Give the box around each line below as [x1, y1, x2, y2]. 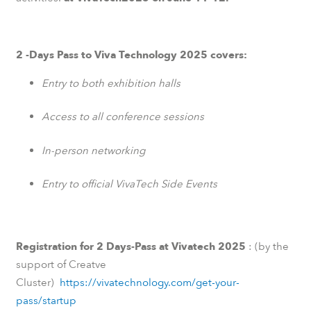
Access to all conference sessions [42, 110, 204, 124]
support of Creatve [15, 257, 106, 271]
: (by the [248, 239, 289, 253]
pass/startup [15, 293, 76, 308]
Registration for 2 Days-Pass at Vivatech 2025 [15, 239, 249, 253]
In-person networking [42, 143, 145, 158]
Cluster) [15, 275, 60, 289]
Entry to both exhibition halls [42, 76, 180, 90]
